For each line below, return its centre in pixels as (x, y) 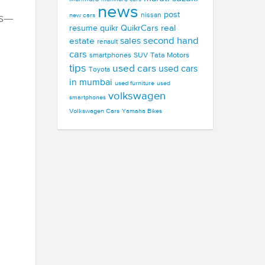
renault (107, 42)
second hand (171, 41)
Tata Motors (170, 55)
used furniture (135, 83)
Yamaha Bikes (142, 111)
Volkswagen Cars (94, 111)
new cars (82, 15)
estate (82, 41)
